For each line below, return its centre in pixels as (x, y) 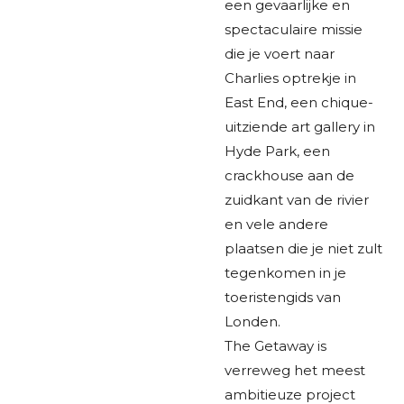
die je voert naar (280, 53)
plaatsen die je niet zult (303, 248)
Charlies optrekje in (290, 78)
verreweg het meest (295, 370)
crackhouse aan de (289, 175)
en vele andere (276, 224)
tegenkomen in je (285, 272)
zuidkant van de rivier (297, 199)
